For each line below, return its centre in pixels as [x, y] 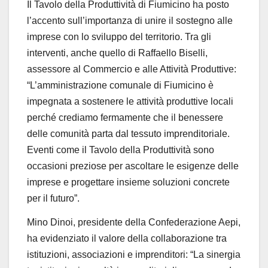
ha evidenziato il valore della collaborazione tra [127, 239]
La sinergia [217, 255]
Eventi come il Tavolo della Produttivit [106, 150]
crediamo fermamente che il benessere [141, 118]
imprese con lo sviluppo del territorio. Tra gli [119, 37]
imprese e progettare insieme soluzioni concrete [128, 182]
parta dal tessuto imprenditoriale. [161, 134]
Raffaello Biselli [172, 53]
